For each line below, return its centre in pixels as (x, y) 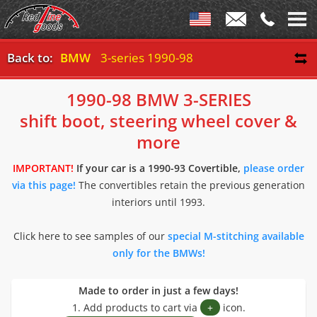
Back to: (30, 58)
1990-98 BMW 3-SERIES (158, 99)
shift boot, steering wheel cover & (158, 121)
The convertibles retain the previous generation (190, 185)
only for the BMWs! (158, 253)
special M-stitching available (236, 236)
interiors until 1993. (158, 202)
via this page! (44, 185)
